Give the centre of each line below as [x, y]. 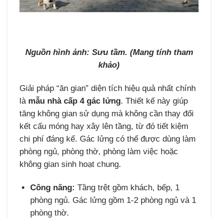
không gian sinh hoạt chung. [71, 164]
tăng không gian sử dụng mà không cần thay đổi [107, 113]
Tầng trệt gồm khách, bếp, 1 [127, 187]
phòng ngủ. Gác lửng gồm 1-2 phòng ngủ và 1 [113, 200]
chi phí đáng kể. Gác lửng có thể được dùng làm [108, 139]
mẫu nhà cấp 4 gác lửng [75, 101]
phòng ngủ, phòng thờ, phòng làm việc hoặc [99, 151]
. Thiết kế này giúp [154, 101]
